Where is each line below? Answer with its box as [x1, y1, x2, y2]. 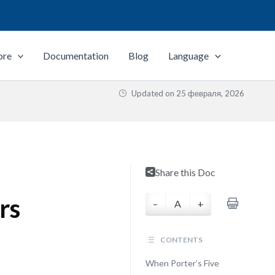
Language [168, 50, 209, 61]
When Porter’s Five [145, 258, 219, 268]
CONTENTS [158, 235, 203, 244]
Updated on [130, 88, 176, 98]
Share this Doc [155, 166, 215, 178]
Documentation [43, 50, 109, 61]
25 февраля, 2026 [176, 88, 244, 98]
